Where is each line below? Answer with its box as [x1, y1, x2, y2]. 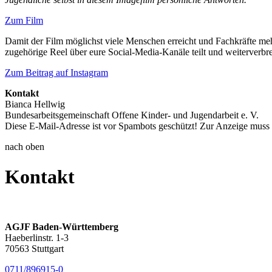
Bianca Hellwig [5, 99, 65, 110]
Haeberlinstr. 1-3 [5, 233, 69, 243]
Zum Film [5, 15, 43, 26]
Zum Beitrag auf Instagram [5, 67, 108, 78]
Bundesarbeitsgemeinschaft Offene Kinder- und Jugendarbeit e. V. [5, 110, 259, 121]
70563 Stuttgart [5, 243, 64, 254]
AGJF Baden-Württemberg [5, 222, 118, 233]
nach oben [5, 141, 44, 152]
